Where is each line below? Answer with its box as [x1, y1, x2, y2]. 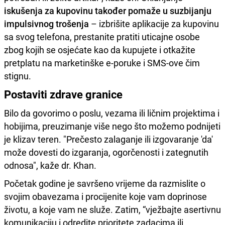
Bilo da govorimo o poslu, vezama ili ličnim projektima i [4, 106, 219, 119]
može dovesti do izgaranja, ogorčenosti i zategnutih [4, 146, 208, 158]
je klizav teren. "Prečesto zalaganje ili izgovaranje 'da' [4, 133, 213, 145]
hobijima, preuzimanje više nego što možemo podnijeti [4, 120, 220, 132]
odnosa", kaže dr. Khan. [4, 159, 96, 171]
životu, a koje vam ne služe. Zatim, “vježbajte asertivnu [4, 203, 221, 215]
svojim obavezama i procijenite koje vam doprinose [4, 190, 207, 202]
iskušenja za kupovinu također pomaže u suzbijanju [4, 4, 211, 17]
